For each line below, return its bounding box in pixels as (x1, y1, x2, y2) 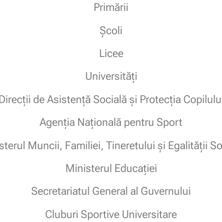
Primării (94, 1, 128, 14)
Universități (85, 70, 137, 83)
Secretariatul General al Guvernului (31, 185, 191, 198)
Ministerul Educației (65, 162, 157, 175)
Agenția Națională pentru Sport (40, 116, 182, 129)
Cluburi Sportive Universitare (45, 208, 177, 221)
